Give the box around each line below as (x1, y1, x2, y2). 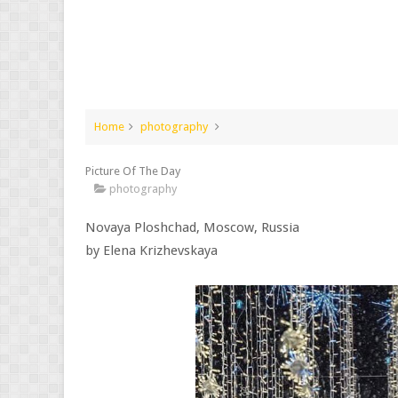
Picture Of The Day (85, 164, 180, 178)
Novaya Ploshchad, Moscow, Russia (85, 219, 299, 235)
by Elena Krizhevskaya (85, 243, 218, 259)
